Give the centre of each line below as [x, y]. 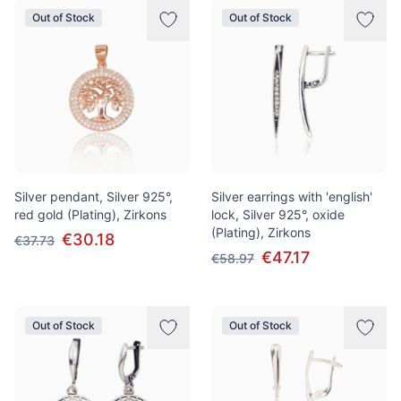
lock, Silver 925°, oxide [278, 214]
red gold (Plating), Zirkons [90, 214]
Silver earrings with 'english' [292, 196]
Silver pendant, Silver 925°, [94, 196]
